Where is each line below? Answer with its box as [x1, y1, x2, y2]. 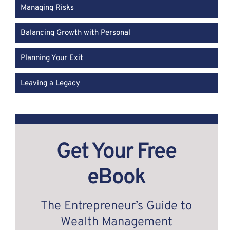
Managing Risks [20, 3, 74, 13]
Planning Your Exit [20, 53, 83, 63]
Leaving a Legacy [20, 79, 80, 88]
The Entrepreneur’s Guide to [41, 199, 193, 214]
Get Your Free [56, 139, 177, 166]
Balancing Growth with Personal [20, 28, 130, 38]
